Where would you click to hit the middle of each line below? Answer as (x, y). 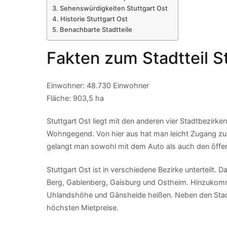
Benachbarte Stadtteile (96, 29)
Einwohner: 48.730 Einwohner (98, 86)
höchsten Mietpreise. (83, 207)
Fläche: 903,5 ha (75, 98)
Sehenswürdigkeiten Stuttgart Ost (113, 8)
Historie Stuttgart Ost (94, 18)
